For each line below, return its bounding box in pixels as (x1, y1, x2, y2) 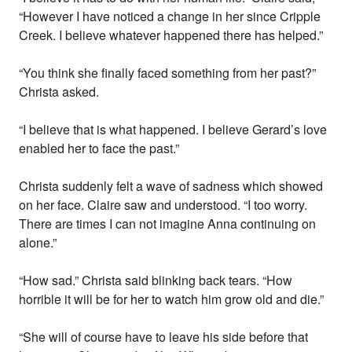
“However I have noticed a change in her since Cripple (19, 7, 321, 26)
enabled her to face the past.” (19, 139, 180, 158)
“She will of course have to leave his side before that (19, 328, 309, 346)
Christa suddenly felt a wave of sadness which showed (19, 177, 324, 196)
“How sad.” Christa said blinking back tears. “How (19, 271, 293, 290)
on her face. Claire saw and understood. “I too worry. (19, 196, 308, 214)
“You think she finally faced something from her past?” (19, 64, 317, 82)
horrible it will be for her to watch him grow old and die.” (19, 290, 324, 309)
